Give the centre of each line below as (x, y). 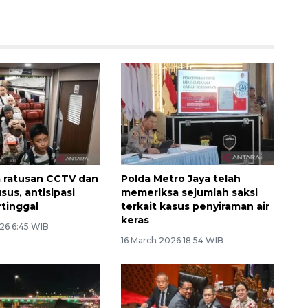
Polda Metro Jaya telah (180, 178)
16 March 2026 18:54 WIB (172, 240)
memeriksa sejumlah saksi (189, 192)
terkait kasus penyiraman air (195, 206)
